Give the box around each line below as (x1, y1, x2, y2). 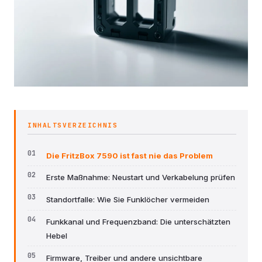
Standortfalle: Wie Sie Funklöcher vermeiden (46, 195, 209, 205)
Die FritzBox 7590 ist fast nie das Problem (46, 150, 213, 160)
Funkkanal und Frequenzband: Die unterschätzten (46, 217, 230, 227)
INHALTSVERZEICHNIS (27, 120, 118, 129)
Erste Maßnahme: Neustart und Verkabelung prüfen (46, 173, 235, 182)
